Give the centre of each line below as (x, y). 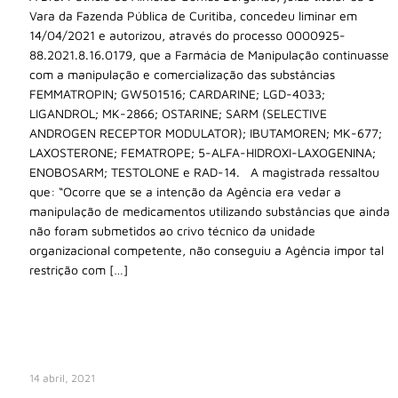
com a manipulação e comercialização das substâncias (182, 74)
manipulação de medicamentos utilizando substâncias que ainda (210, 211)
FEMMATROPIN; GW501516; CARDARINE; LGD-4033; (177, 93)
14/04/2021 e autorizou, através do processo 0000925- (187, 35)
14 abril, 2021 (62, 378)
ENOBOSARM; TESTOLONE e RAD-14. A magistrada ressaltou (204, 171)
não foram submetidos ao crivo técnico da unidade (172, 230)
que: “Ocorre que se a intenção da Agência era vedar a (185, 191)
